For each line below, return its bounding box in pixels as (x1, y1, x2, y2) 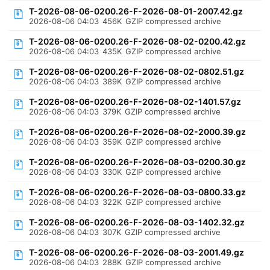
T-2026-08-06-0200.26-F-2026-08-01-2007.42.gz (29, 6, 243, 16)
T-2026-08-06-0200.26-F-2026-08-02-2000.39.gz (29, 127, 246, 137)
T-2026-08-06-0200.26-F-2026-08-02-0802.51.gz (29, 66, 245, 77)
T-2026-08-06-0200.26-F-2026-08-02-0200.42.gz (29, 36, 246, 46)
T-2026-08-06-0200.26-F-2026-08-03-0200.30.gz (29, 157, 246, 167)
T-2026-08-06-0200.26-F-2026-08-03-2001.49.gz (29, 247, 245, 257)
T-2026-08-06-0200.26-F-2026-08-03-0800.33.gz (29, 187, 246, 197)
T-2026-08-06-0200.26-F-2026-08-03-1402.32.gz (29, 217, 245, 227)
